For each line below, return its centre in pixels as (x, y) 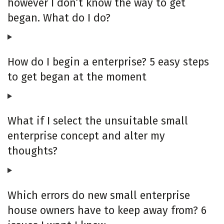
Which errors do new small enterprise (99, 195)
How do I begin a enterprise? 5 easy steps (108, 62)
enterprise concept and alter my (86, 136)
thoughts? (32, 151)
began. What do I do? (59, 18)
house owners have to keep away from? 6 (107, 210)
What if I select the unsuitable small (98, 121)
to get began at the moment (77, 77)
